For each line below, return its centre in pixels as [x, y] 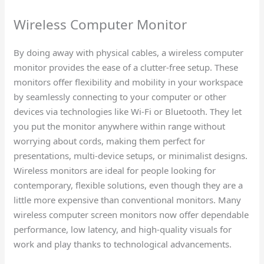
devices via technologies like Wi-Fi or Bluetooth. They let [128, 111]
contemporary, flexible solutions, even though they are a [128, 185]
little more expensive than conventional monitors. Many [128, 199]
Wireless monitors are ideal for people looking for [115, 170]
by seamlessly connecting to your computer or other [120, 96]
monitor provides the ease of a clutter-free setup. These [126, 67]
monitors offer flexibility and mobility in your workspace [128, 82]
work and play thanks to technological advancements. [124, 244]
